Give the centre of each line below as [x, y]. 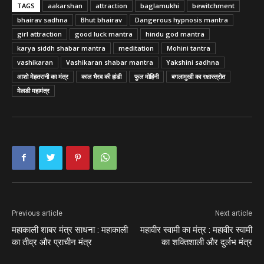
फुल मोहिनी [146, 76]
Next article [234, 213]
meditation [136, 48]
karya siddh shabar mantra [61, 48]
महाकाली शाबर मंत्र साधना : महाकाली [70, 230]
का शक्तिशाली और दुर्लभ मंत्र [207, 242]
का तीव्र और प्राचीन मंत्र [52, 242]
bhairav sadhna [42, 19]
